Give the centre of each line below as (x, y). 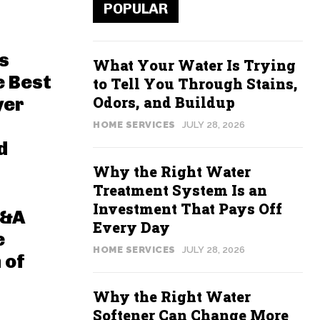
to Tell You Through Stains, (195, 83)
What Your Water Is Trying (194, 65)
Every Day (131, 227)
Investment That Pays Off (187, 208)
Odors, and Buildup (164, 102)
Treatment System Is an (180, 190)
